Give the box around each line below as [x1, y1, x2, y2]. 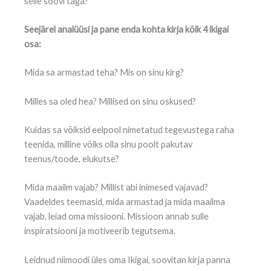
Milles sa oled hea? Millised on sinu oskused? [24, 96, 196, 106]
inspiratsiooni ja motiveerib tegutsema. [24, 226, 175, 237]
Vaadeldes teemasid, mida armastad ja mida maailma [24, 197, 225, 207]
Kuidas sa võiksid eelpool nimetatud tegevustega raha [24, 124, 234, 135]
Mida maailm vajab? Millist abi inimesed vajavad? [24, 182, 208, 193]
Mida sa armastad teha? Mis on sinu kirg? [24, 67, 184, 78]
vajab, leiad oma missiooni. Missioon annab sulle [24, 211, 209, 222]
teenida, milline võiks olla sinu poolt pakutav [24, 139, 192, 149]
